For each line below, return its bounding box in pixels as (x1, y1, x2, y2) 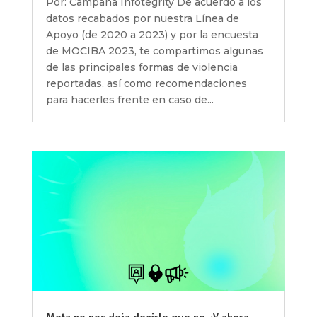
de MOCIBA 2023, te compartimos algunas (45, 45, 263, 58)
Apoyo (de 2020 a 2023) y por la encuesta (45, 28, 258, 42)
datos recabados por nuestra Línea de (45, 12, 239, 25)
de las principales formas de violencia (45, 61, 238, 74)
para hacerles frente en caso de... (45, 93, 214, 107)
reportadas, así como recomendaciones (45, 77, 247, 91)
